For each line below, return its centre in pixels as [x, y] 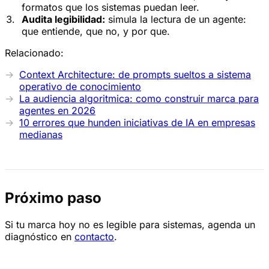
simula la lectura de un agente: [176, 20]
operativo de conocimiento [80, 87]
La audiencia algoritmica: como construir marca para [139, 99]
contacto [94, 236]
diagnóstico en [40, 236]
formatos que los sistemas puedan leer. [110, 8]
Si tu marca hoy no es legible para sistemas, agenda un [130, 224]
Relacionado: [34, 53]
